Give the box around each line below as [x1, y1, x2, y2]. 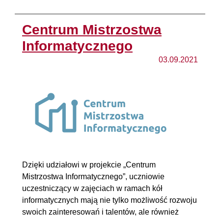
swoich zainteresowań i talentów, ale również [22, 207, 179, 216]
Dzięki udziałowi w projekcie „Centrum [22, 160, 156, 169]
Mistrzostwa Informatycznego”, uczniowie [22, 172, 165, 181]
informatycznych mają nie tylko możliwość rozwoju [22, 195, 197, 204]
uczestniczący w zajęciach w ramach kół [22, 184, 163, 192]
